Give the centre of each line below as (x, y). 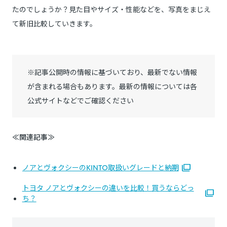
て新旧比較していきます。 (54, 24)
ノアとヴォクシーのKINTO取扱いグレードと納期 (100, 167)
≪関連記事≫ (33, 137)
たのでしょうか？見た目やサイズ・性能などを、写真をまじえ (111, 9)
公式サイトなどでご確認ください (81, 101)
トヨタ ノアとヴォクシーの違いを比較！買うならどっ (108, 188)
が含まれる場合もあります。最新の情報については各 (112, 86)
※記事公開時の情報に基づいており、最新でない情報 (112, 72)
